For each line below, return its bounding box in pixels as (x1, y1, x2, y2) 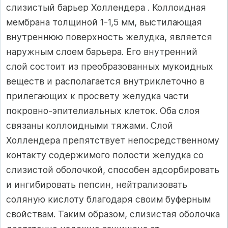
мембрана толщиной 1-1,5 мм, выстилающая (6, 16, 202, 27)
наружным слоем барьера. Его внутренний (6, 46, 197, 57)
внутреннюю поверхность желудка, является (6, 31, 212, 42)
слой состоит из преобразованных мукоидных (6, 61, 213, 72)
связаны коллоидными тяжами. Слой (6, 120, 173, 131)
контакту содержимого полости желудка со (6, 149, 204, 160)
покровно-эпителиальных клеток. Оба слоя (6, 105, 200, 116)
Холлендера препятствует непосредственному (6, 134, 219, 146)
